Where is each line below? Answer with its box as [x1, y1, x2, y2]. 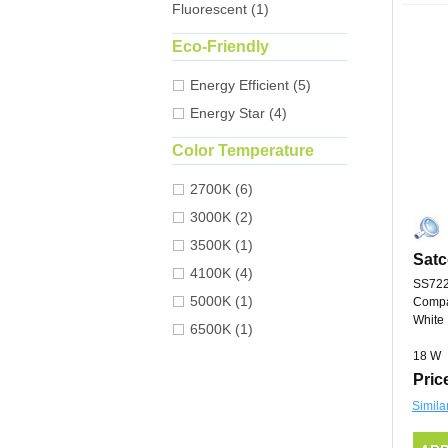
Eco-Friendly [172, 38, 269, 56]
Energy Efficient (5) [190, 77, 311, 94]
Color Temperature [172, 142, 314, 160]
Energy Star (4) [190, 105, 287, 122]
